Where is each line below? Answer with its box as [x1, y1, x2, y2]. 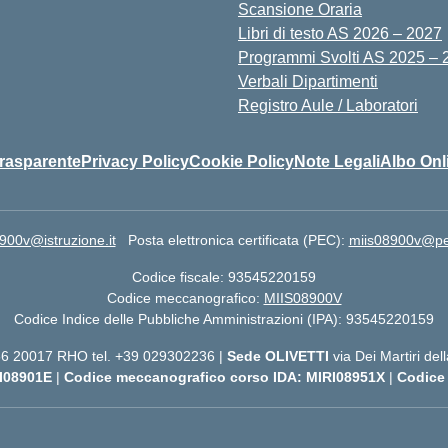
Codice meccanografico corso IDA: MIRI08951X [64, 369, 389, 385]
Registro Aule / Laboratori [238, 97, 418, 114]
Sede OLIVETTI [227, 348, 333, 364]
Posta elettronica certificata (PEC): [127, 232, 349, 248]
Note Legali [294, 153, 380, 170]
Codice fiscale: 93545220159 [132, 269, 316, 285]
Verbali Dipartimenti [238, 73, 378, 90]
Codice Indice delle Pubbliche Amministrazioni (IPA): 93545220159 [14, 311, 434, 327]
